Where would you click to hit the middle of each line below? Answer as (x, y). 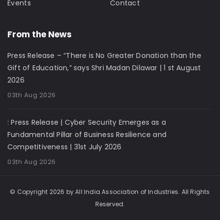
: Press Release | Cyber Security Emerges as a (87, 123)
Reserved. (110, 204)
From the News (40, 35)
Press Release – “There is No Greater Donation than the (104, 56)
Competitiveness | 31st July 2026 (65, 147)
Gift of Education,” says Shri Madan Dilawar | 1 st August (104, 68)
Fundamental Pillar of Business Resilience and (87, 135)
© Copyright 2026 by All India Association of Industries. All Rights (110, 192)
